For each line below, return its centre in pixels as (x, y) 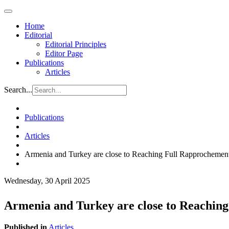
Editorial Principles (76, 44)
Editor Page (64, 53)
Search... (18, 90)
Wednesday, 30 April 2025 (47, 181)
